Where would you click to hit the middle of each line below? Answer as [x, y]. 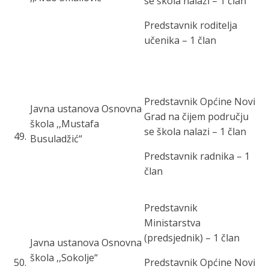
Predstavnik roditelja [191, 25]
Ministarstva [172, 223]
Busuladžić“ [56, 139]
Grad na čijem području [196, 116]
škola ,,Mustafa [65, 124]
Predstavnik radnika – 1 [197, 156]
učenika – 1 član [180, 40]
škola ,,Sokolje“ [64, 258]
